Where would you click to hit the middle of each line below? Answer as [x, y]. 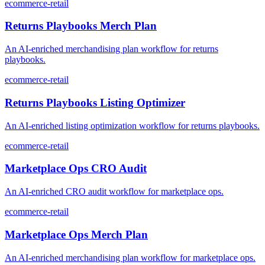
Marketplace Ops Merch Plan [76, 234]
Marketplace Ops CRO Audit [76, 169]
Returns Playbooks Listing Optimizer [95, 102]
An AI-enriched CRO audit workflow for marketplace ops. [114, 192]
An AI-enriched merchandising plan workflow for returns [112, 49]
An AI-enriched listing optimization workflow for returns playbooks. [132, 125]
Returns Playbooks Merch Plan [81, 26]
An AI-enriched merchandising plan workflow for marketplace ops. [130, 257]
